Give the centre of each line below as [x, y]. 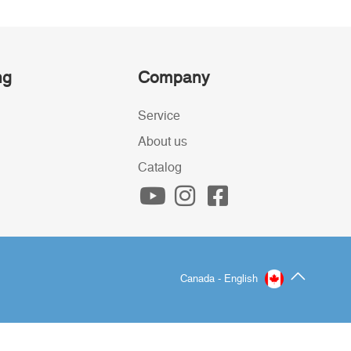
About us [163, 142]
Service [159, 116]
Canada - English [220, 279]
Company [174, 78]
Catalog [160, 168]
